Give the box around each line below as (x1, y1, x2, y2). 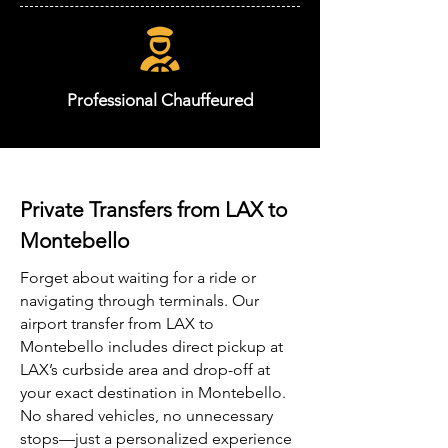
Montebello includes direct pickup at (20, 337, 283, 356)
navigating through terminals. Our (20, 291, 259, 310)
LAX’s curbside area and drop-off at (20, 360, 270, 379)
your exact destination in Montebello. (20, 383, 286, 402)
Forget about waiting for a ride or (20, 268, 256, 287)
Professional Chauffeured (67, 90, 253, 110)
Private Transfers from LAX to (20, 197, 287, 222)
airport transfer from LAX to (20, 314, 214, 333)
